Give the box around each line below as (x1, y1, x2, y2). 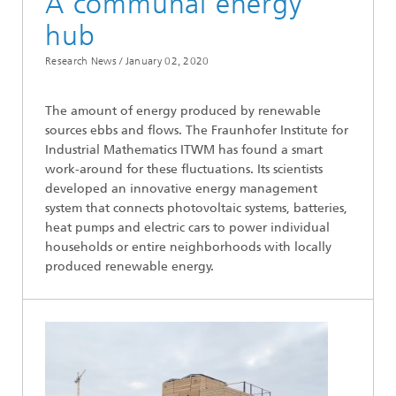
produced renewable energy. (45, 259, 214, 275)
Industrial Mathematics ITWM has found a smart (45, 142, 323, 158)
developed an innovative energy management (45, 181, 317, 197)
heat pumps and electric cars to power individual (45, 220, 330, 236)
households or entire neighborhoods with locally (45, 240, 331, 255)
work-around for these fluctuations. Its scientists (45, 162, 323, 178)
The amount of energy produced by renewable (45, 103, 321, 119)
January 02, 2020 (125, 55, 209, 68)
